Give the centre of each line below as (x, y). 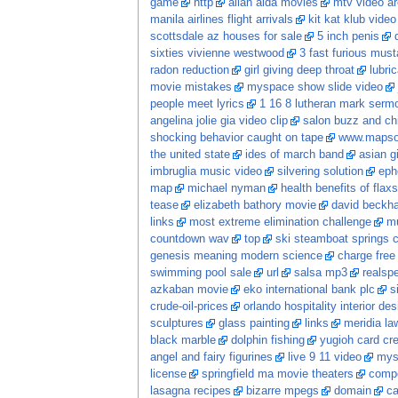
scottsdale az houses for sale (226, 37)
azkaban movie (189, 290)
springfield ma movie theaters (277, 374)
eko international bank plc (309, 290)
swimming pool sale (200, 273)
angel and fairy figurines (211, 358)
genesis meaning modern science (236, 256)
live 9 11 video (324, 358)
